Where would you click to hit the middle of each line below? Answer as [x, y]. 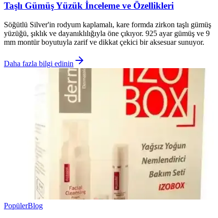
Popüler [16, 206]
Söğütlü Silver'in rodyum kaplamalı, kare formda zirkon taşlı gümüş [108, 25]
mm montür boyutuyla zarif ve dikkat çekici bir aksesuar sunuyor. [104, 42]
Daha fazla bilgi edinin [39, 64]
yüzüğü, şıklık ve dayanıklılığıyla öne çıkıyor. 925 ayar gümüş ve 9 [107, 34]
